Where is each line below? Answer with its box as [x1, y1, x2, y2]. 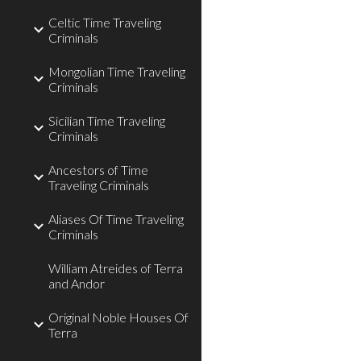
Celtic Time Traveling [48, 15, 161, 30]
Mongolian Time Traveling [48, 64, 185, 79]
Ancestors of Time [48, 162, 148, 177]
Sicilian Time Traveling [48, 113, 165, 128]
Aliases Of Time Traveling [48, 211, 184, 226]
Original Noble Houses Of [48, 309, 189, 325]
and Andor [48, 276, 105, 291]
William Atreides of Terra [48, 260, 183, 276]
